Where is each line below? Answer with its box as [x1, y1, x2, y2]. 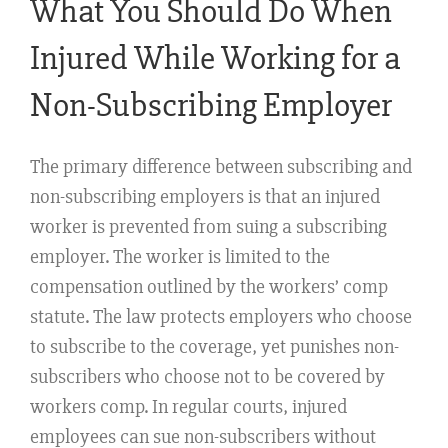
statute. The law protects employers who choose [30, 304, 412, 330]
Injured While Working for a [30, 38, 400, 80]
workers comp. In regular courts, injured [30, 394, 347, 420]
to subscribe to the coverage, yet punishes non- [30, 334, 399, 360]
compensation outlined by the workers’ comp [30, 274, 388, 300]
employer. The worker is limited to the [30, 244, 330, 270]
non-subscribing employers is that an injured [30, 184, 380, 210]
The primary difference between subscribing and [30, 154, 412, 180]
